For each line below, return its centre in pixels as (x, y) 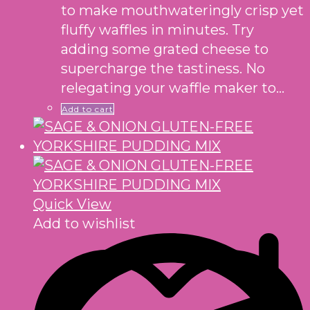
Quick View (72, 204)
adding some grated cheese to (165, 49)
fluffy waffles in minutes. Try (157, 29)
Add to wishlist (84, 223)
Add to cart (88, 109)
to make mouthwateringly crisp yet (182, 10)
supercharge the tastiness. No (163, 68)
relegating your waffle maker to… (173, 88)
